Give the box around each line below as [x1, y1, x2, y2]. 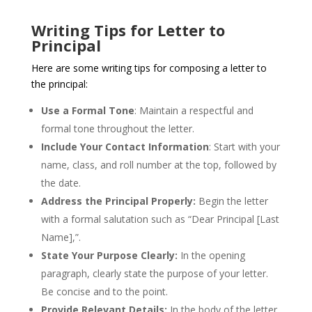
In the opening [180, 249, 245, 263]
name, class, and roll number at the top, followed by [40, 158, 276, 172]
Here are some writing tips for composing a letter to [31, 61, 267, 75]
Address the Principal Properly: [40, 194, 196, 208]
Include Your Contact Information [40, 140, 209, 154]
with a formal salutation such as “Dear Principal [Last [40, 212, 279, 226]
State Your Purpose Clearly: [40, 249, 180, 263]
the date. [40, 176, 81, 190]
